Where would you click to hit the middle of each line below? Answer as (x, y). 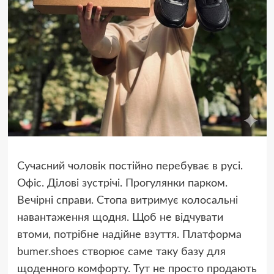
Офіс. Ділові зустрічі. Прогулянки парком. (122, 184)
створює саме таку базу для (152, 252)
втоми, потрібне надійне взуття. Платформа (129, 235)
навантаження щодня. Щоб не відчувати (120, 218)
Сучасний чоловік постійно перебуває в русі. (130, 167)
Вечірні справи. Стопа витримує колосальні (127, 201)
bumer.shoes (48, 252)
